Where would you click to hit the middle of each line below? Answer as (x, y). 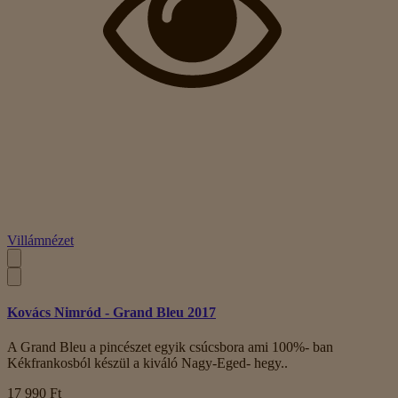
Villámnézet (40, 240)
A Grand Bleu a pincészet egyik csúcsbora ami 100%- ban (170, 347)
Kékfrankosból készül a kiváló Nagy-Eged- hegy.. (147, 363)
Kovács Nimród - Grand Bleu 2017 (111, 312)
